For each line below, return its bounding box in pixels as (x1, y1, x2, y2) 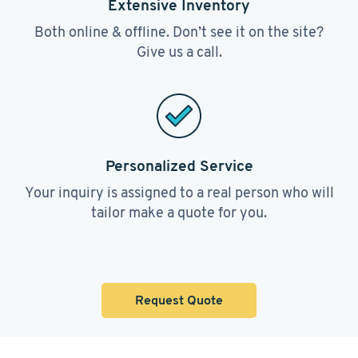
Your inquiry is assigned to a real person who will (24, 183, 334, 201)
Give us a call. (136, 42, 222, 61)
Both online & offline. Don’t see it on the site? (34, 22, 324, 41)
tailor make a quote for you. (91, 203, 267, 221)
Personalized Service (105, 156, 253, 175)
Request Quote (135, 292, 223, 308)
